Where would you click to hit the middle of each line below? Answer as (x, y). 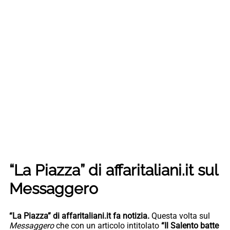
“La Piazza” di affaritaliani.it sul (113, 170)
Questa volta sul (180, 216)
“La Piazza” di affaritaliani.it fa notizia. (79, 216)
